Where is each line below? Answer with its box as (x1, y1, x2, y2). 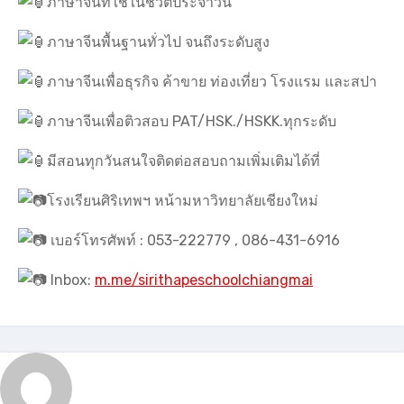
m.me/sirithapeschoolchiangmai (95, 271, 313, 289)
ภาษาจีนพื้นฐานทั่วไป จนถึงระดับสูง (47, 33, 270, 50)
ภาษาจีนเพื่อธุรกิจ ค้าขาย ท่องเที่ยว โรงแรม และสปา (47, 73, 377, 90)
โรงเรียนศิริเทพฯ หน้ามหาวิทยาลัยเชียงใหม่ (47, 192, 318, 209)
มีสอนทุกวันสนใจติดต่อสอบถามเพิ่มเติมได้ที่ (47, 152, 320, 170)
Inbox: (47, 271, 95, 289)
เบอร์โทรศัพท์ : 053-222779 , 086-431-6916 (47, 232, 340, 249)
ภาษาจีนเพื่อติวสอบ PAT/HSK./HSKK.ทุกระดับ (47, 113, 336, 130)
